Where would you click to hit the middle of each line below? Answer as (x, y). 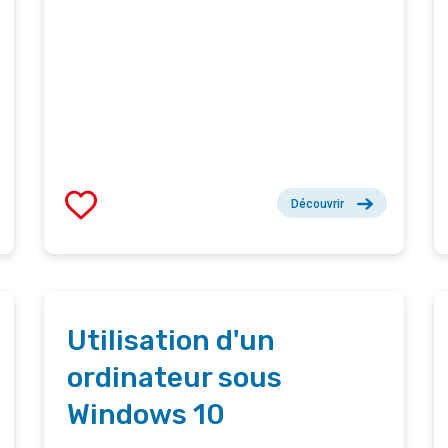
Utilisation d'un (171, 341)
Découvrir (317, 204)
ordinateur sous (174, 378)
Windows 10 (146, 415)
